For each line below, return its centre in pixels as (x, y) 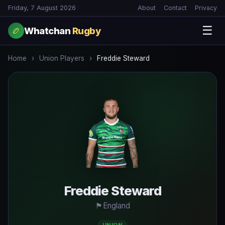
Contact (175, 8)
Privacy (206, 8)
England (116, 206)
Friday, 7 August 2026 (42, 8)
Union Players (62, 58)
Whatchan (48, 30)
